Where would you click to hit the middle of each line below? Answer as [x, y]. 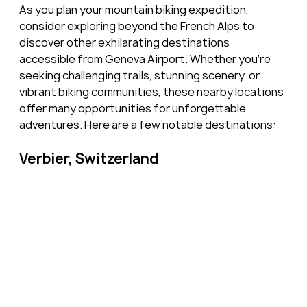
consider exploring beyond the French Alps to [137, 26]
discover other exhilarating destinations [125, 43]
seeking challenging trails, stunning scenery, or [140, 76]
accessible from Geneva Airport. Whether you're [146, 59]
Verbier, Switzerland [88, 159]
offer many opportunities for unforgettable [133, 109]
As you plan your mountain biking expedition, [135, 10]
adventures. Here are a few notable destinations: [147, 125]
